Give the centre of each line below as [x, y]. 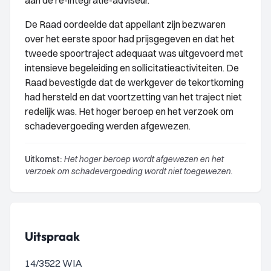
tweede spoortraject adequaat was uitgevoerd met [134, 53]
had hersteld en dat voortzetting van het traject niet [133, 97]
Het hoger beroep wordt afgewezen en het [142, 159]
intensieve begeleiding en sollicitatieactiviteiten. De [132, 68]
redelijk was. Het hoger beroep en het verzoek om [129, 111]
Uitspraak [52, 236]
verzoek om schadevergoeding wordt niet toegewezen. [129, 171]
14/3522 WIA [54, 263]
